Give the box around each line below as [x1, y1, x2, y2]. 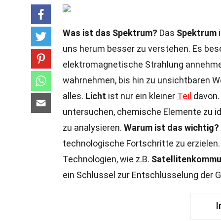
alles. [63, 91, 85, 101]
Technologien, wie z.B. [63, 154, 151, 164]
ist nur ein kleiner [106, 91, 177, 101]
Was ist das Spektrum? [63, 28, 157, 38]
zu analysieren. [63, 122, 124, 133]
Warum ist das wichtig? [124, 122, 219, 133]
